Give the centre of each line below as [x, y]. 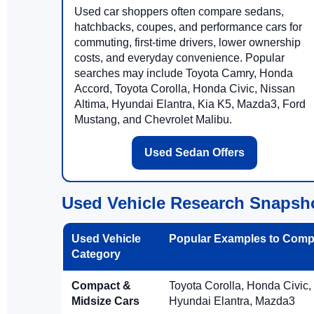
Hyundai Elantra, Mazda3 [232, 301]
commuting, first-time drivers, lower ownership [187, 42]
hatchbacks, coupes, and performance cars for [188, 27]
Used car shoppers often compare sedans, [179, 12]
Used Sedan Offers [194, 152]
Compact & [101, 286]
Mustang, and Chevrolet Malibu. [153, 120]
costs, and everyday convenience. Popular [179, 58]
